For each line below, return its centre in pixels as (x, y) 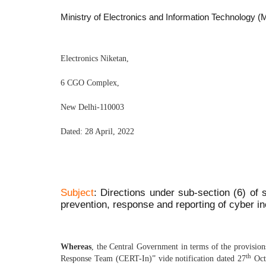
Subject (77, 192)
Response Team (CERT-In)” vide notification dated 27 (153, 258)
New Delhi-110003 (92, 107)
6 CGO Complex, (90, 83)
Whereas (76, 246)
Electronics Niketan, (95, 58)
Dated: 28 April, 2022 (97, 131)
